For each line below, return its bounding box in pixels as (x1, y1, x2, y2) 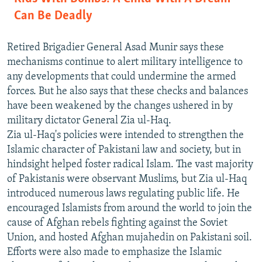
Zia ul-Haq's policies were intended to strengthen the (7, 130, 244, 142)
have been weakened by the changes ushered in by (7, 101, 233, 112)
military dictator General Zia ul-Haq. (7, 115, 171, 127)
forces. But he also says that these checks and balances (7, 86, 248, 98)
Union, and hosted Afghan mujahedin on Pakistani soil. (7, 232, 252, 244)
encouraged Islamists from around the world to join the (7, 203, 252, 215)
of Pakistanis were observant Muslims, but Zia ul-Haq (7, 174, 247, 185)
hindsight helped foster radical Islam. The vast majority (7, 159, 253, 171)
